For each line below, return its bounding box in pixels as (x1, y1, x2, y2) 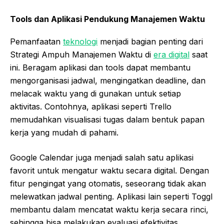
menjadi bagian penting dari (97, 36, 203, 47)
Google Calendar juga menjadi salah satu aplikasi (10, 152, 193, 163)
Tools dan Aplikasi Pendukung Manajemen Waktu (10, 14, 205, 24)
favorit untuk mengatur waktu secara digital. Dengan (10, 165, 209, 176)
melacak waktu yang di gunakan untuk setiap (10, 88, 181, 99)
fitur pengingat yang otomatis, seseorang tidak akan (10, 178, 206, 189)
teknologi (63, 36, 97, 47)
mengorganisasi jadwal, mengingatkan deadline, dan (10, 75, 205, 86)
